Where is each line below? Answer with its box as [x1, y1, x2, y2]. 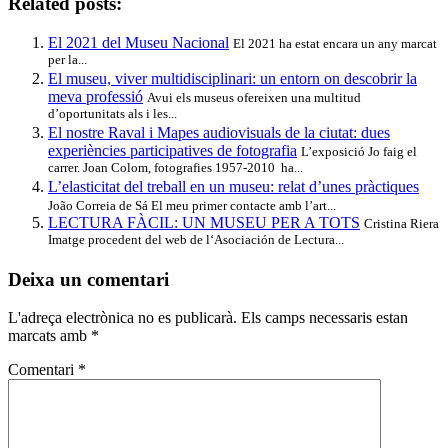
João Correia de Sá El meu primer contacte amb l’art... [48, 197, 336, 213]
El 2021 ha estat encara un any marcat [233, 35, 437, 51]
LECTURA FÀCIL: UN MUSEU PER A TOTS [48, 213, 360, 231]
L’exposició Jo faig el [301, 143, 417, 159]
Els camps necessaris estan [241, 309, 408, 327]
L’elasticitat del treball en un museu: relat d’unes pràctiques [48, 177, 419, 195]
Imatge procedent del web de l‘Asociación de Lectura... [48, 231, 344, 249]
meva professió [48, 87, 143, 105]
